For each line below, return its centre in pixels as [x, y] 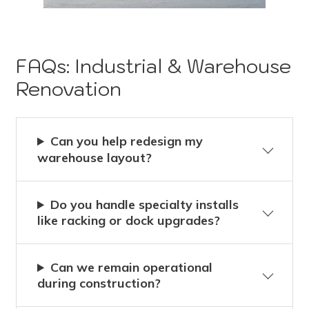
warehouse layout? [98, 158]
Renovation [69, 89]
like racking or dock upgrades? [129, 221]
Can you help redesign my [127, 141]
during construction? [99, 283]
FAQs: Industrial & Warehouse [153, 67]
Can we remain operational [132, 268]
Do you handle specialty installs [145, 205]
